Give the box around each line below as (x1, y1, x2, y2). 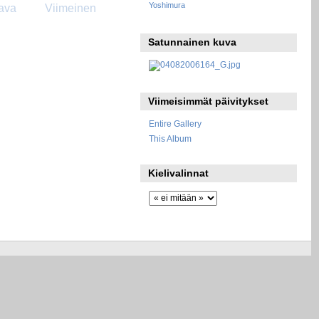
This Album (148, 133, 192, 143)
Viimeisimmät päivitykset (148, 95, 269, 107)
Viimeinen (44, 2, 96, 15)
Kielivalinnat (148, 167, 209, 179)
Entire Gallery (148, 118, 202, 128)
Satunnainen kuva (148, 36, 237, 48)
